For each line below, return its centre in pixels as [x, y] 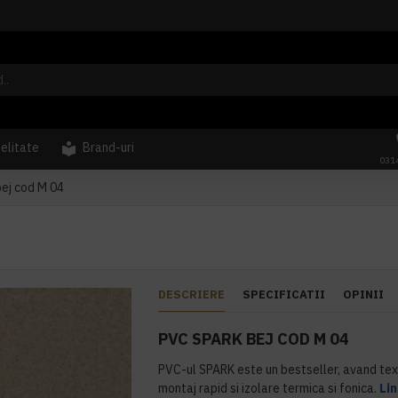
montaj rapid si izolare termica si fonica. [269, 388]
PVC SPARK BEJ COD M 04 [254, 339]
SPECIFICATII [284, 295]
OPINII [364, 295]
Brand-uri [108, 147]
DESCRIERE [192, 295]
